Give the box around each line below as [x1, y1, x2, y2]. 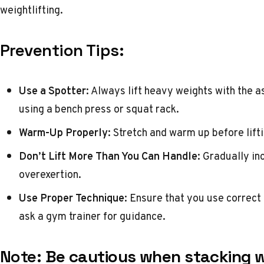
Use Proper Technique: [19, 190, 127, 206]
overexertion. [19, 166, 81, 182]
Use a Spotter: [19, 82, 89, 98]
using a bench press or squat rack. [19, 101, 179, 117]
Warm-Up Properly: [19, 124, 111, 140]
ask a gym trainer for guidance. [19, 208, 166, 224]
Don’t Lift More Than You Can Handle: [19, 148, 200, 164]
